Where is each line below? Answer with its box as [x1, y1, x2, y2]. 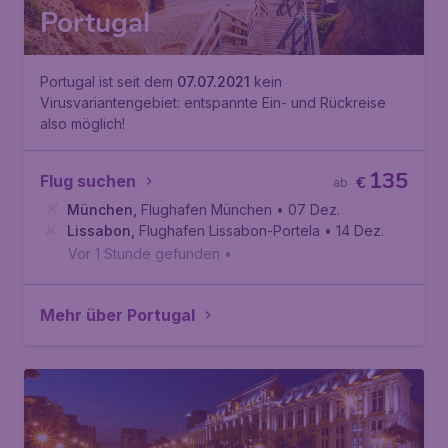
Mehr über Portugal [40, 305, 195, 325]
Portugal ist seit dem [40, 73, 177, 90]
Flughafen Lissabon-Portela [139, 222, 320, 239]
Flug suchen [40, 171, 136, 191]
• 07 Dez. [276, 201, 340, 218]
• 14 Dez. [324, 222, 384, 239]
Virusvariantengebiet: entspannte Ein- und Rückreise [40, 94, 386, 111]
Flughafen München [141, 201, 272, 218]
